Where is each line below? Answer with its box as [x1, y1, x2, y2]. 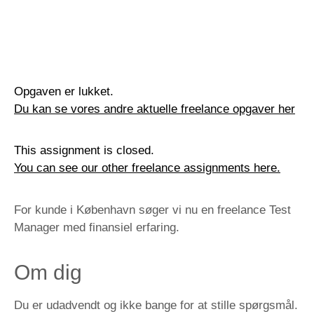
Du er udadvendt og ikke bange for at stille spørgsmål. [14, 299, 298, 313]
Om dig [14, 261, 82, 285]
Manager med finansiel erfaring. [14, 220, 179, 234]
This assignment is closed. [14, 144, 154, 158]
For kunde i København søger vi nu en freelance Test [14, 203, 291, 217]
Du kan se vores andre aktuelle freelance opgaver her [14, 102, 295, 116]
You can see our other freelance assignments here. [14, 161, 280, 175]
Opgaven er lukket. [14, 85, 114, 99]
